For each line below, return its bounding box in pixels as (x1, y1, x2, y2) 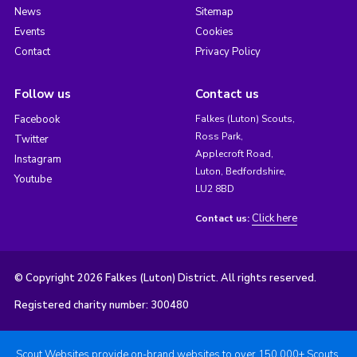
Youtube (14, 171, 52, 186)
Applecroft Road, (194, 147, 273, 160)
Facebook (14, 112, 60, 127)
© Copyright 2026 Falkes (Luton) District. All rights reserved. (14, 270, 316, 285)
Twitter (14, 131, 49, 147)
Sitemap (194, 4, 233, 19)
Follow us (14, 85, 71, 102)
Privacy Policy (194, 44, 261, 59)
